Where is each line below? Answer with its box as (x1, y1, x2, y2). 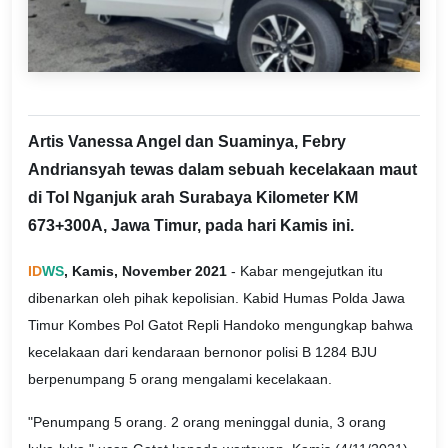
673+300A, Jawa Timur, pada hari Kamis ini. (28, 216, 354, 234)
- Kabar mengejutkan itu (227, 262, 383, 279)
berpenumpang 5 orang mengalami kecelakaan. (28, 370, 332, 387)
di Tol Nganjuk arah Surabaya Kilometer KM (28, 188, 358, 206)
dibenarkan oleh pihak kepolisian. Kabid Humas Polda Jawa (28, 289, 405, 306)
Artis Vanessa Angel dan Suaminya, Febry (28, 132, 346, 150)
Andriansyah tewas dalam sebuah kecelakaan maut (28, 160, 417, 178)
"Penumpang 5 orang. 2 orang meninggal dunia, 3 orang (28, 414, 386, 431)
